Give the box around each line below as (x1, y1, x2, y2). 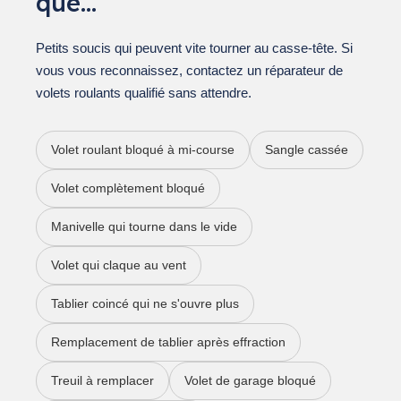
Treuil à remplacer (51, 372, 154, 388)
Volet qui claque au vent (51, 257, 186, 272)
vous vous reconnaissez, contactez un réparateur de (36, 62, 343, 78)
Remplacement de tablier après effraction (51, 334, 286, 349)
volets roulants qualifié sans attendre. (36, 84, 252, 100)
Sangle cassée (265, 141, 348, 157)
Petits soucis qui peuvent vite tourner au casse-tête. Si (36, 39, 353, 55)
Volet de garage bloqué (184, 372, 316, 388)
